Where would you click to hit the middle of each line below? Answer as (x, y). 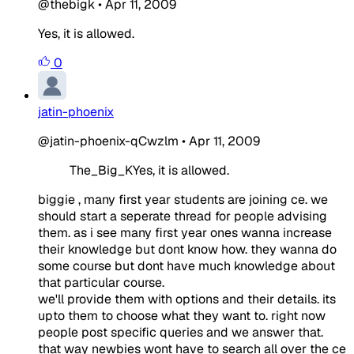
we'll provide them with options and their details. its (187, 299)
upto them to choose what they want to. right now (182, 315)
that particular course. (101, 282)
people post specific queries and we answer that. (181, 332)
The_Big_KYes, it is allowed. (149, 170)
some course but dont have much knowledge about (186, 265)
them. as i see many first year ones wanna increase (185, 232)
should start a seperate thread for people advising (183, 216)
